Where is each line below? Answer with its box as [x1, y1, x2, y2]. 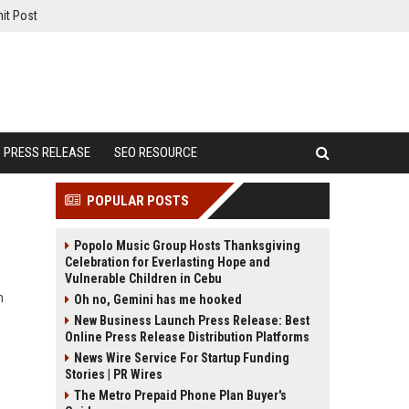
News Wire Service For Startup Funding [74, 351, 289, 365]
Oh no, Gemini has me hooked [74, 292, 242, 307]
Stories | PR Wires [65, 367, 163, 382]
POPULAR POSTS [87, 193, 189, 209]
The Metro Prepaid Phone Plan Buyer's [74, 388, 287, 403]
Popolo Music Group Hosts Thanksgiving [74, 238, 300, 253]
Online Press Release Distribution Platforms [65, 330, 309, 344]
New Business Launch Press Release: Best [74, 313, 309, 328]
